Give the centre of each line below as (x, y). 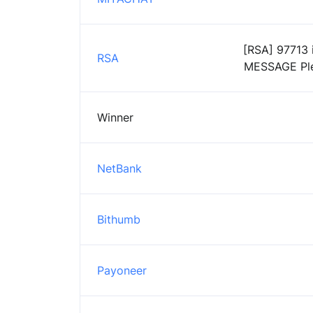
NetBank (119, 168)
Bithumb (119, 219)
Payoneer (122, 270)
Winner (115, 117)
